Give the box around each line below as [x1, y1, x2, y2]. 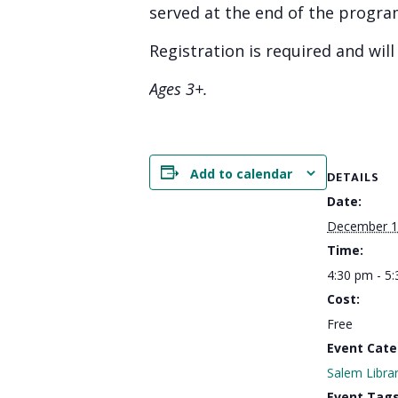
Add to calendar [190, 164, 292, 182]
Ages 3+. [149, 78, 208, 99]
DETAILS [327, 166, 379, 187]
